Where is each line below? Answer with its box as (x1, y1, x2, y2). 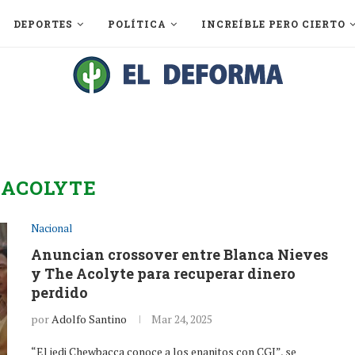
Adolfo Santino (52, 311, 127, 326)
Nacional (31, 221, 72, 235)
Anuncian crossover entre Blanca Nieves (31, 245, 328, 264)
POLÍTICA (108, 17, 166, 30)
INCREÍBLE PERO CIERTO (201, 17, 345, 30)
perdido (31, 283, 88, 302)
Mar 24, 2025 (151, 311, 212, 326)
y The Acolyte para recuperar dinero (31, 264, 296, 283)
